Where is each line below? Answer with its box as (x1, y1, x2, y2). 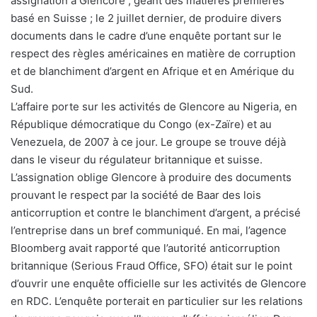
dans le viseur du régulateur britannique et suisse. (11, 153, 263, 167)
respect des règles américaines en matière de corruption (11, 47, 296, 61)
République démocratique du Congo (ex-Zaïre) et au (11, 117, 272, 132)
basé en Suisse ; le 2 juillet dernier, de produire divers (11, 11, 282, 25)
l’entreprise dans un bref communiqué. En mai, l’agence (11, 224, 287, 238)
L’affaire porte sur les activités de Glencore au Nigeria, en (11, 100, 297, 114)
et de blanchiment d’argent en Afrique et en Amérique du (11, 64, 294, 79)
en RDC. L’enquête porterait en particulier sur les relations (11, 294, 303, 309)
